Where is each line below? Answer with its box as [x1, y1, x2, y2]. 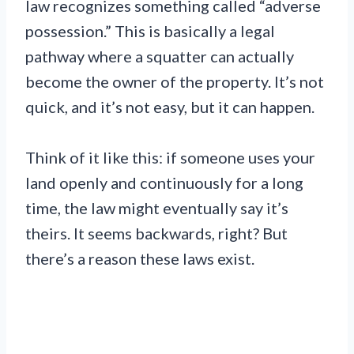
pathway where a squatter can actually [25, 46, 294, 66]
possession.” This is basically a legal [25, 21, 275, 40]
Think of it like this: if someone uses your [25, 147, 315, 167]
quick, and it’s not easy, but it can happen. [25, 96, 314, 116]
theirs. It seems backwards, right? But [25, 223, 288, 243]
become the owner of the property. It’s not [25, 71, 324, 91]
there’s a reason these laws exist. [25, 248, 254, 268]
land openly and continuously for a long [25, 172, 303, 192]
